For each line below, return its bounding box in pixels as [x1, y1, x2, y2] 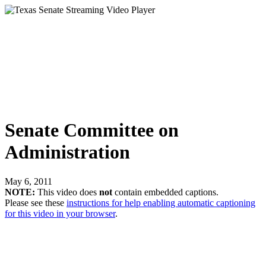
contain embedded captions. [112, 186, 218, 197]
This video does [35, 186, 99, 197]
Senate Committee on [5, 119, 179, 141]
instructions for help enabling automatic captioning [66, 197, 255, 208]
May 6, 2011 [5, 176, 52, 186]
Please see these [5, 197, 66, 208]
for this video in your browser [5, 208, 115, 218]
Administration [5, 141, 130, 163]
